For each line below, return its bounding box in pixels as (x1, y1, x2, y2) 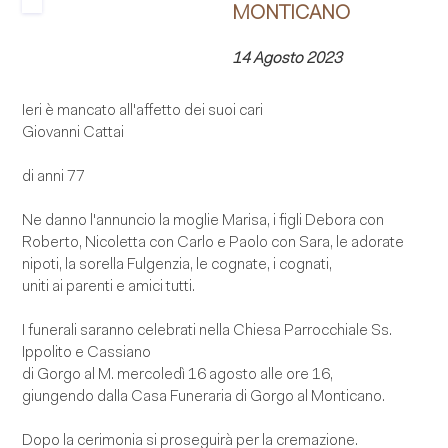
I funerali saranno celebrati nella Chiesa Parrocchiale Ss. (22, 322, 393, 339)
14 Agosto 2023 (232, 50, 343, 67)
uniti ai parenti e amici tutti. (22, 278, 196, 295)
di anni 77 (22, 168, 86, 185)
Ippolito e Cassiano (22, 344, 152, 361)
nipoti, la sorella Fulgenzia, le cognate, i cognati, (22, 256, 333, 273)
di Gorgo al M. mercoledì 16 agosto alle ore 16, (22, 366, 334, 383)
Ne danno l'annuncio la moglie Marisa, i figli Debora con (22, 212, 385, 229)
